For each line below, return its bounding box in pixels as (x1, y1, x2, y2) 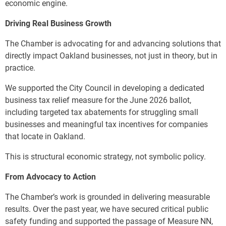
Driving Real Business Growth (5, 19, 111, 29)
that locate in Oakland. (5, 132, 85, 142)
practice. (5, 63, 35, 73)
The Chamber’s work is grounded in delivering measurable (5, 192, 210, 202)
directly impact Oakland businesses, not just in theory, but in (5, 51, 217, 61)
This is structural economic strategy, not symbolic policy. (5, 152, 206, 162)
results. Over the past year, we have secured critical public (5, 204, 208, 214)
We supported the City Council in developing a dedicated (5, 83, 204, 93)
